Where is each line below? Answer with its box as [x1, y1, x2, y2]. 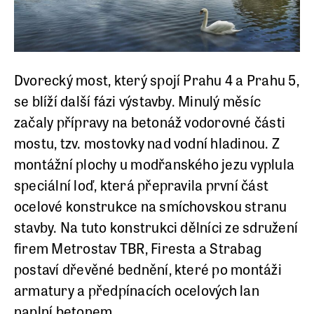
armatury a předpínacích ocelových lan [14, 280, 259, 301]
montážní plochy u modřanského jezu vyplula [14, 153, 295, 175]
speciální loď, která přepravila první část [14, 175, 269, 196]
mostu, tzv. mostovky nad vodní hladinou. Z [14, 132, 280, 153]
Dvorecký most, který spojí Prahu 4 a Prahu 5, [14, 69, 299, 90]
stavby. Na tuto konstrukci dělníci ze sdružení [14, 217, 299, 238]
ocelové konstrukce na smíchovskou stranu [14, 196, 287, 217]
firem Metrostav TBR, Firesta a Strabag [14, 238, 262, 259]
